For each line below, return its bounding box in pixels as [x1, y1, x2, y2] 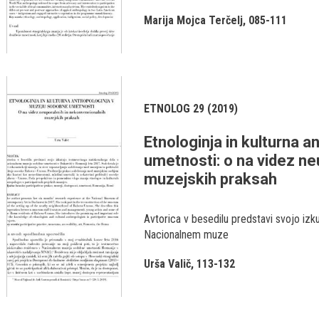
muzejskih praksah [144, 170, 277, 188]
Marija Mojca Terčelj [144, 14, 243, 27]
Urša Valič [144, 257, 191, 271]
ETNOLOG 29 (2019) [144, 102, 238, 115]
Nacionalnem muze [144, 228, 229, 241]
